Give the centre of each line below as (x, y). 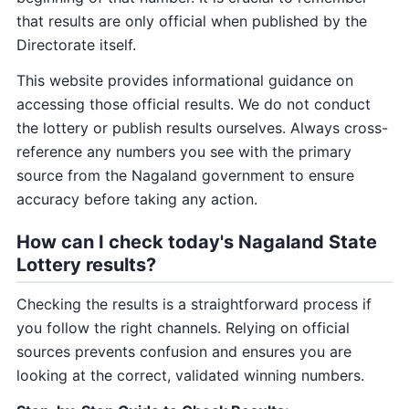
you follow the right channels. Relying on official (183, 327)
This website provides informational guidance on (185, 80)
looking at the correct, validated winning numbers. (190, 375)
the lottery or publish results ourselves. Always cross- (202, 127)
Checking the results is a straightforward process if (194, 304)
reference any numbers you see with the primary (184, 151)
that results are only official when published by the (192, 21)
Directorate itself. (76, 45)
